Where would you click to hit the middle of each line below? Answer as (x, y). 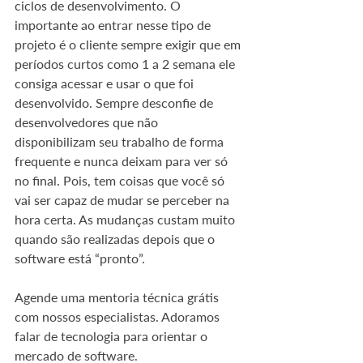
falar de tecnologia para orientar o (113, 336)
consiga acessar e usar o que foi (106, 83)
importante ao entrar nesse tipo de (114, 25)
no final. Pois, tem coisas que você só (121, 181)
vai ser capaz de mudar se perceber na (124, 200)
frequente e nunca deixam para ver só (123, 161)
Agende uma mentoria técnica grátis (118, 297)
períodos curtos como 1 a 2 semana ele (126, 64)
